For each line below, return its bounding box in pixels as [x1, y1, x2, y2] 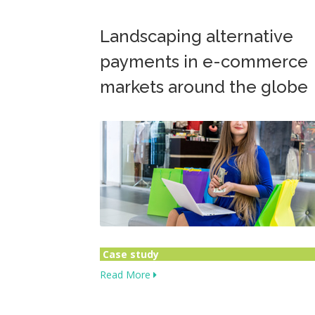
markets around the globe [100, 77, 308, 97]
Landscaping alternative [100, 26, 293, 46]
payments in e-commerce [100, 51, 308, 72]
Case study [103, 247, 159, 261]
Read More [100, 268, 153, 281]
